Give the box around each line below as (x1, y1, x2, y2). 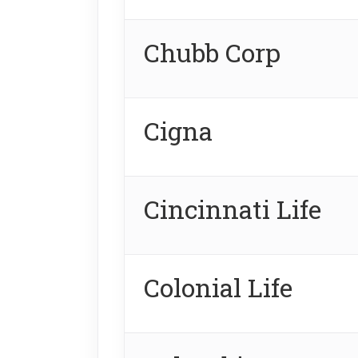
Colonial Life (144, 269, 292, 304)
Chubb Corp (144, 34, 280, 70)
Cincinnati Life (144, 191, 321, 226)
